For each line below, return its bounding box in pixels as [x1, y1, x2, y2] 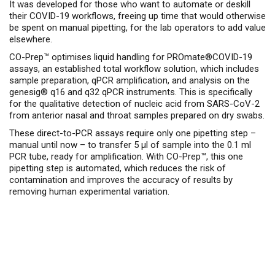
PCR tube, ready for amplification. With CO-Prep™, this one [9, 151, 243, 162]
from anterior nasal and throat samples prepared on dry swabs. [9, 110, 265, 121]
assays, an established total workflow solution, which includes [9, 63, 259, 74]
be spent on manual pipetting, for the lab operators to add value [9, 22, 266, 33]
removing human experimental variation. [9, 186, 169, 197]
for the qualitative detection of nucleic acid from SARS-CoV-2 [9, 98, 260, 109]
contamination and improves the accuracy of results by [9, 174, 233, 185]
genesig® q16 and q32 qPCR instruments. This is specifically [9, 87, 252, 98]
